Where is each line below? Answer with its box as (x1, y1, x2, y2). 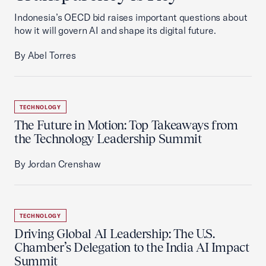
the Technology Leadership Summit (14, 131, 202, 146)
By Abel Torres (14, 49, 76, 61)
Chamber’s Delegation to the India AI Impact (14, 240, 249, 255)
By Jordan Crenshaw (14, 158, 101, 170)
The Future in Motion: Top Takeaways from (14, 118, 238, 132)
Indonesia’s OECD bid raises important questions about (14, 11, 248, 23)
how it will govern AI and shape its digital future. (14, 24, 216, 36)
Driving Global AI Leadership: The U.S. (14, 226, 215, 241)
